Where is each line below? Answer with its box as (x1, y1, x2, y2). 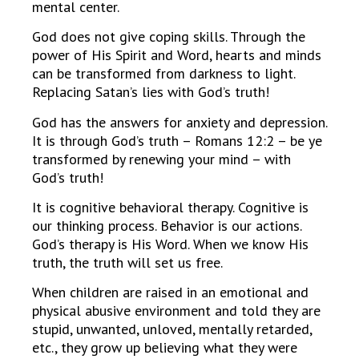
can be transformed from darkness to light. (32, 64, 295, 83)
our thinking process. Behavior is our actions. (32, 216, 301, 235)
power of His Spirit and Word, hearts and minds (32, 46, 321, 65)
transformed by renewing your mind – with (32, 149, 291, 168)
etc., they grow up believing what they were (32, 338, 297, 357)
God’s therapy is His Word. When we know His (32, 234, 309, 253)
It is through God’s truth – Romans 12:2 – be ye (32, 131, 322, 150)
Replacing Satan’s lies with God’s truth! (32, 83, 269, 102)
